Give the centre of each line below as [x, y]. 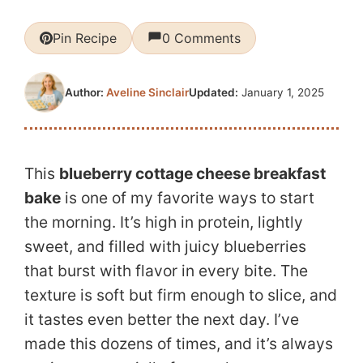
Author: [85, 93]
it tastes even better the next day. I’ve [162, 319]
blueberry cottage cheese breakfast [192, 173]
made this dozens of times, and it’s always [179, 343]
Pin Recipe [85, 38]
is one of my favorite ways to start [188, 197]
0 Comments [201, 38]
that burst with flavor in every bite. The [166, 270]
